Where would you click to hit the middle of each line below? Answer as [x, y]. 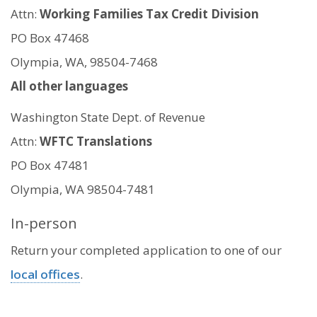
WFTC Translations [96, 141]
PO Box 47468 [51, 38]
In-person [44, 223]
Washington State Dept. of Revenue [108, 117]
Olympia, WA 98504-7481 [83, 189]
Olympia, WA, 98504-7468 [84, 62]
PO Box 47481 [50, 165]
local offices [45, 274]
